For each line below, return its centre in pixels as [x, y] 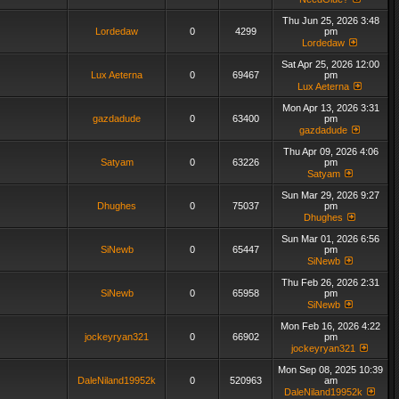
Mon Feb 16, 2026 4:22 [330, 326]
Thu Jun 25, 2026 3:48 [330, 20]
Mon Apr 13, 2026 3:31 [330, 108]
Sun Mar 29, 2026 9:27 [330, 195]
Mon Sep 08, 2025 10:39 [330, 370]
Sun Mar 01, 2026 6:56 [330, 239]
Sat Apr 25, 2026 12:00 [330, 64]
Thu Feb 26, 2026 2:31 [330, 282]
